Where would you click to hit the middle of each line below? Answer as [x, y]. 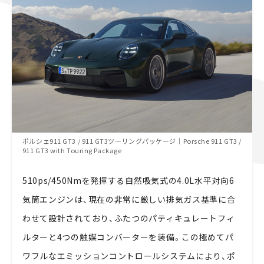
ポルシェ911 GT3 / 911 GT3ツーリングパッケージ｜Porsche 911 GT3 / [132, 141]
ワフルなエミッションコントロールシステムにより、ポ [129, 256]
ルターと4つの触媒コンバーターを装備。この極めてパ [128, 237]
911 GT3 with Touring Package [72, 151]
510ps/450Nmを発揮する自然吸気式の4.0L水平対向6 [128, 181]
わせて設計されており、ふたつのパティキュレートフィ [128, 218]
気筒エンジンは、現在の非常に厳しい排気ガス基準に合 [129, 199]
